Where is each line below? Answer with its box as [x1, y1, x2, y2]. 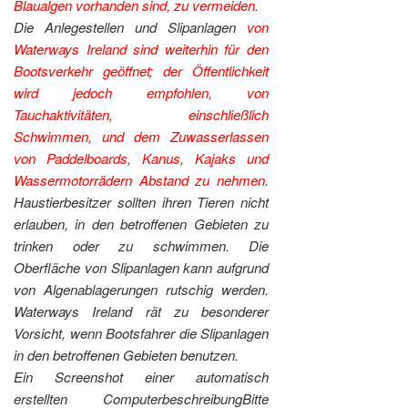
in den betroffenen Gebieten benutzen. [14, 344, 239, 364]
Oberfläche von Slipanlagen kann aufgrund [14, 257, 270, 277]
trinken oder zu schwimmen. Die [14, 235, 270, 255]
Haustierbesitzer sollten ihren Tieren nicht [14, 191, 270, 211]
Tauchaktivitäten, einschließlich [14, 104, 270, 124]
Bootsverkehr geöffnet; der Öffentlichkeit [14, 60, 270, 80]
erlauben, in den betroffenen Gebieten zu [14, 213, 270, 233]
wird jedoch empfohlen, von [14, 82, 270, 102]
